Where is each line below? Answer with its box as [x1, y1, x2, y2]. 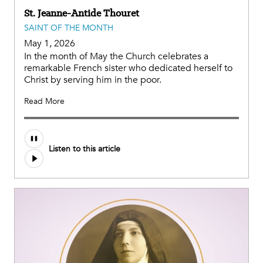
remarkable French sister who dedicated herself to [24, 62, 232, 75]
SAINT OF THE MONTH [24, 22, 113, 34]
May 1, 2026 [24, 37, 75, 50]
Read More [24, 96, 65, 107]
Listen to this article [49, 143, 120, 154]
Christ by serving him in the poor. [24, 73, 161, 87]
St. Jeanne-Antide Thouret [24, 6, 139, 20]
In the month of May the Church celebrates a [24, 50, 208, 63]
